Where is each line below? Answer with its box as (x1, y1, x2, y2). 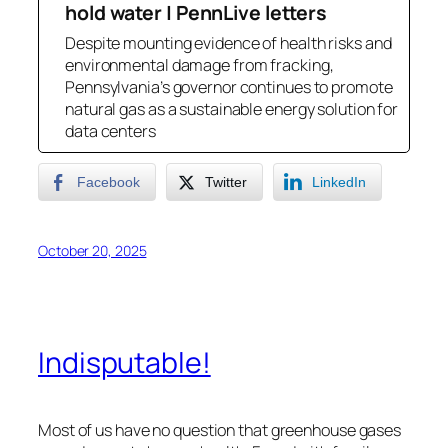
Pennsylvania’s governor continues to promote (65, 76, 393, 99)
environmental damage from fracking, (65, 54, 334, 77)
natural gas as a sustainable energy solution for (65, 98, 399, 121)
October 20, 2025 (38, 241, 147, 261)
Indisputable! (38, 342, 211, 382)
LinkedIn (312, 174, 366, 191)
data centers (65, 120, 156, 143)
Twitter (205, 174, 247, 191)
